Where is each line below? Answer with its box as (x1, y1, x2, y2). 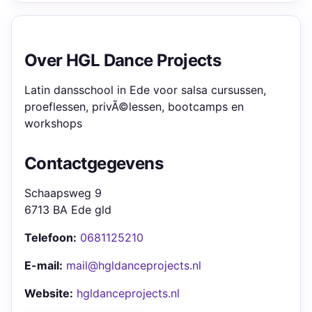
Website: (24, 286, 73, 300)
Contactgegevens (24, 153, 163, 173)
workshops (24, 116, 82, 130)
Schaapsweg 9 (24, 186, 102, 200)
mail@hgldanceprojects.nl (66, 258, 201, 272)
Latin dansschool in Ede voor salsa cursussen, (24, 83, 266, 97)
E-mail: (24, 258, 63, 272)
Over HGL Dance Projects (24, 50, 221, 70)
